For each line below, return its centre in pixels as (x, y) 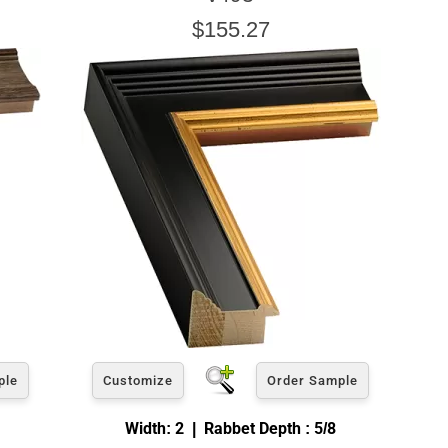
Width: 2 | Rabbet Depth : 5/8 (230, 428)
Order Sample (312, 380)
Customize (138, 380)
